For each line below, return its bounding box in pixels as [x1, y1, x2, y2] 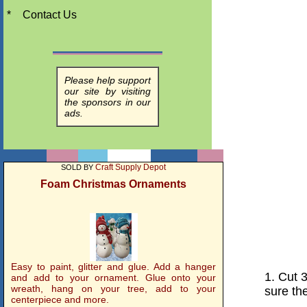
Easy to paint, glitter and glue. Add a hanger [11, 261, 216, 272]
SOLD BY [61, 163, 95, 171]
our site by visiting [64, 86, 151, 97]
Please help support [64, 75, 151, 86]
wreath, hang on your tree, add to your [11, 283, 216, 294]
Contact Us [23, 9, 77, 21]
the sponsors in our [64, 97, 151, 108]
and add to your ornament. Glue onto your [11, 272, 216, 283]
